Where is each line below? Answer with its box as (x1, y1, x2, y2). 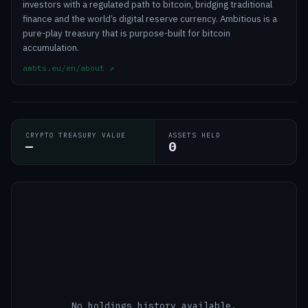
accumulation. (23, 42, 79, 54)
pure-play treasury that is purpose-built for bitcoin (23, 27, 230, 39)
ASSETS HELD (168, 131, 221, 140)
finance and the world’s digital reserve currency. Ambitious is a (23, 13, 277, 25)
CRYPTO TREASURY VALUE (25, 131, 126, 140)
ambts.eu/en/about (23, 63, 104, 73)
